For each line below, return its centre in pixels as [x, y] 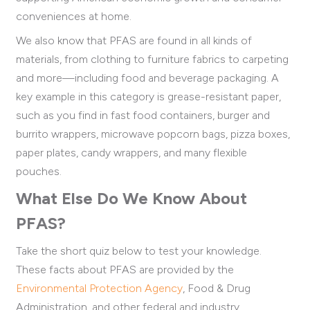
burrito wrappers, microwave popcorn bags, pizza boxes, [153, 134]
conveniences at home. [74, 16]
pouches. [39, 171]
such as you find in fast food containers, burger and [143, 115]
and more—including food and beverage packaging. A [147, 77]
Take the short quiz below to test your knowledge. [139, 250]
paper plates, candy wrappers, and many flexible [131, 152]
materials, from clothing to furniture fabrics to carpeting [152, 59]
